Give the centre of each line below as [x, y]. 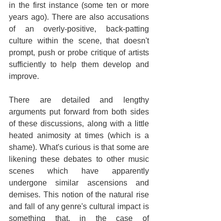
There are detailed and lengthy [79, 100]
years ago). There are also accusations [79, 17]
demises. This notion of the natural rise [79, 194]
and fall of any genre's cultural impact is [79, 206]
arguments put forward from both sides [79, 111]
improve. [24, 76]
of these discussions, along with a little [79, 123]
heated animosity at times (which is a [79, 135]
